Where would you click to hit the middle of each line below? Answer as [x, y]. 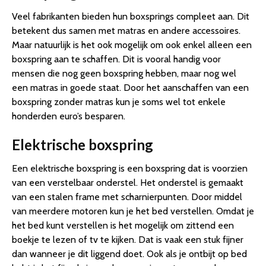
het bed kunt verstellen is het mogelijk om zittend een [123, 226]
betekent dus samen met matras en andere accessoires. [126, 31]
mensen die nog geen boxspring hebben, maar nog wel [124, 74]
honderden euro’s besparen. [69, 116]
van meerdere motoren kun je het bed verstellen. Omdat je [133, 211]
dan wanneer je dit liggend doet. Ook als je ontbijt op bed [129, 254]
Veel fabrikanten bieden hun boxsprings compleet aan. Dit [131, 17]
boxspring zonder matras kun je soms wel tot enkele [119, 102]
